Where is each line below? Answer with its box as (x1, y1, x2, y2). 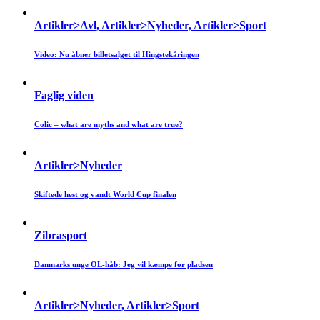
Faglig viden (34, 89, 94, 102)
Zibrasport (34, 229, 87, 242)
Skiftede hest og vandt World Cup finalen (34, 190, 176, 199)
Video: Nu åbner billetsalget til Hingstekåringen (34, 50, 199, 59)
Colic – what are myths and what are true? (34, 120, 183, 129)
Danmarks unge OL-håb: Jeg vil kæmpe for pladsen (34, 260, 213, 269)
